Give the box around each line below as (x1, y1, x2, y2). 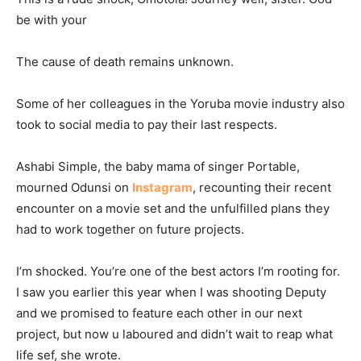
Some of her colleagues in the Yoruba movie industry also (16, 96, 345, 112)
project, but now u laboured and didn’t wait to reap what (16, 326, 333, 342)
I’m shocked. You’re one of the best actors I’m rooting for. (16, 263, 340, 280)
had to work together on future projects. (16, 222, 244, 238)
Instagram (132, 180, 193, 196)
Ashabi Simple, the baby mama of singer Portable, (16, 159, 300, 175)
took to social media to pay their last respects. (16, 117, 277, 133)
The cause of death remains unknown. (16, 54, 234, 70)
